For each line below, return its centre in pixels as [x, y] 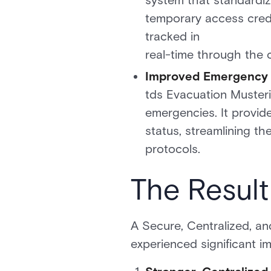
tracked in [172, 36]
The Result [200, 189]
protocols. [173, 149]
